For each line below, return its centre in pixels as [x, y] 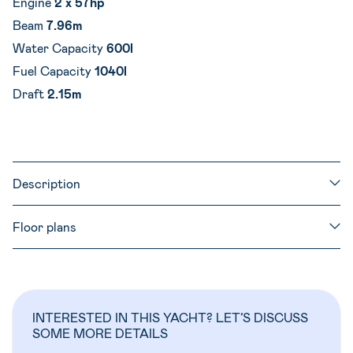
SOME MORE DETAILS [100, 333]
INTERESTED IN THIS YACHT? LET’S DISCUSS [170, 317]
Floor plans [45, 226]
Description [46, 183]
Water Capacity [59, 47]
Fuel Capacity [54, 70]
